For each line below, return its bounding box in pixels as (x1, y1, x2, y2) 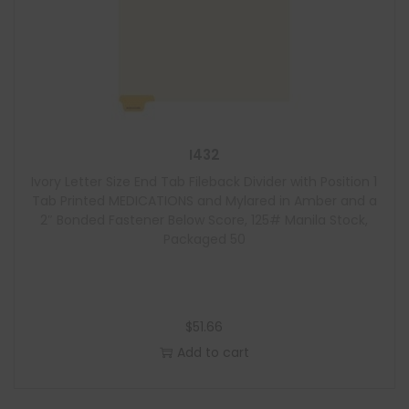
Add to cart (176, 343, 249, 362)
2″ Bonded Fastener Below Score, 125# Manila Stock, (40, 211, 369, 229)
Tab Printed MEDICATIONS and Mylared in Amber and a (31, 192, 377, 210)
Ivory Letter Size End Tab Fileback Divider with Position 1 (31, 173, 378, 191)
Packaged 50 (163, 230, 246, 248)
